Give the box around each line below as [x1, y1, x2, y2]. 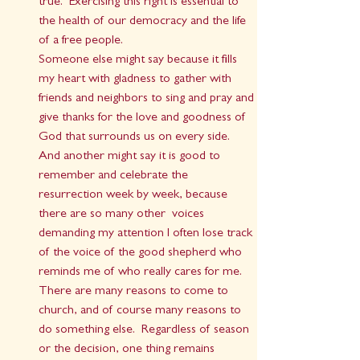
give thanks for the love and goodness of [39, 112, 249, 125]
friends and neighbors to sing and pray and [39, 92, 257, 106]
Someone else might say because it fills [39, 54, 240, 67]
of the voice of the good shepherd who [39, 247, 245, 260]
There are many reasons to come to [39, 285, 231, 299]
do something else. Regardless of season [39, 324, 252, 337]
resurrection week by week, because [39, 189, 231, 202]
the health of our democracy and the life [39, 15, 249, 29]
